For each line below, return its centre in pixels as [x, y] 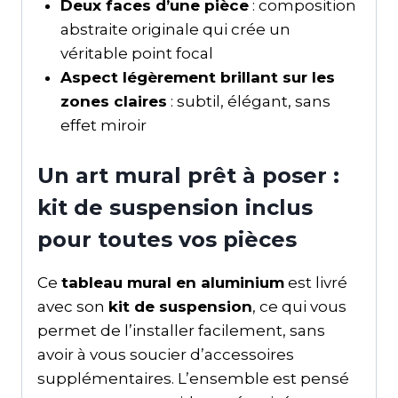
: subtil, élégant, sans [248, 101]
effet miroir [103, 125]
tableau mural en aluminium [173, 283]
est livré [316, 283]
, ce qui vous [299, 307]
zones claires [113, 101]
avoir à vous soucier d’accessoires [166, 355]
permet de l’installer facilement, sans [181, 331]
